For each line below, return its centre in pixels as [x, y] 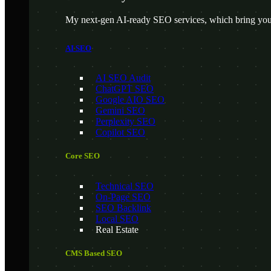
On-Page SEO [123, 197]
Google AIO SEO [130, 100]
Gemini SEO [120, 111]
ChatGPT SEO [125, 89]
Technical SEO [125, 186]
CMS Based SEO [94, 253]
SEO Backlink [123, 207]
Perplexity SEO [126, 122]
